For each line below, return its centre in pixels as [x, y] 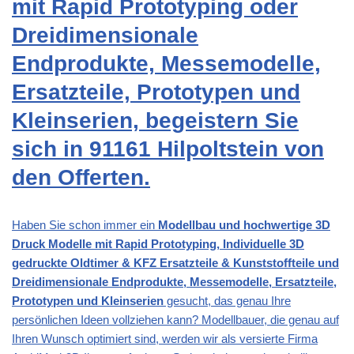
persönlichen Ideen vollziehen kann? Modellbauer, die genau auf [175, 320]
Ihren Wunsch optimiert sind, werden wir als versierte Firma [165, 339]
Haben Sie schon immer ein [85, 225]
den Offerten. [81, 178]
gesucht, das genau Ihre [227, 301]
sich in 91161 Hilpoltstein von [168, 149]
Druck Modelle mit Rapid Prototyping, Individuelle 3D [158, 244]
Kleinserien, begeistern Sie [155, 121]
